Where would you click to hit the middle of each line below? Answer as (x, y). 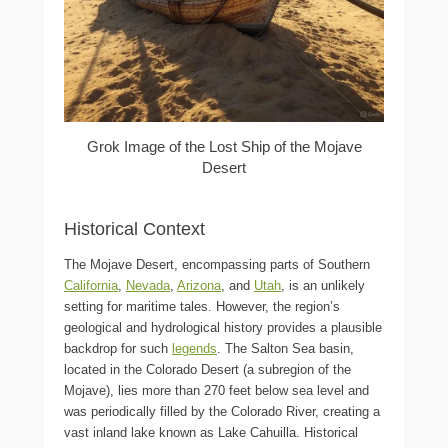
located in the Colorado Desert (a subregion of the (207, 369)
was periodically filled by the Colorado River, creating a (222, 411)
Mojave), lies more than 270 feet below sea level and (216, 390)
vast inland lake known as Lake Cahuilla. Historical (211, 432)
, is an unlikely (323, 285)
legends (194, 348)
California (91, 285)
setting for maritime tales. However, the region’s (202, 306)
